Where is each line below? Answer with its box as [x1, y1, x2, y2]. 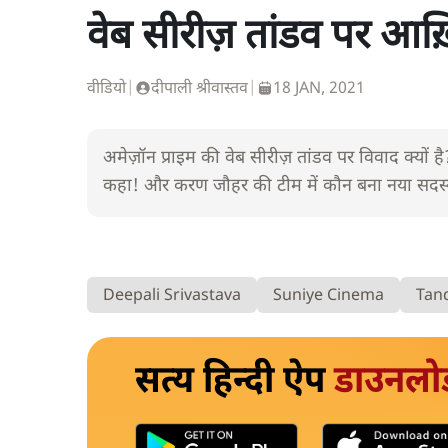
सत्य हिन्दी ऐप [135, 358, 334, 409]
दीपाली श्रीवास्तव [151, 79, 248, 101]
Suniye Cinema [273, 285, 384, 307]
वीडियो [87, 79, 126, 101]
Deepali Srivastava [103, 285, 241, 307]
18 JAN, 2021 [273, 79, 365, 101]
